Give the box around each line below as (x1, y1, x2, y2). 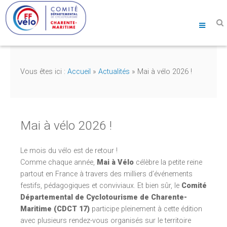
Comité (181, 181, 207, 191)
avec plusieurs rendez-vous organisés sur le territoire (20, 216, 191, 225)
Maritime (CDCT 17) (20, 205, 90, 214)
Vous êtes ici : (20, 67, 67, 76)
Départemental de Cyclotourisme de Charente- (20, 193, 187, 202)
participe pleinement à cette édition (90, 205, 202, 214)
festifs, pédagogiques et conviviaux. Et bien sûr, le (20, 181, 181, 191)
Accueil (67, 67, 91, 76)
